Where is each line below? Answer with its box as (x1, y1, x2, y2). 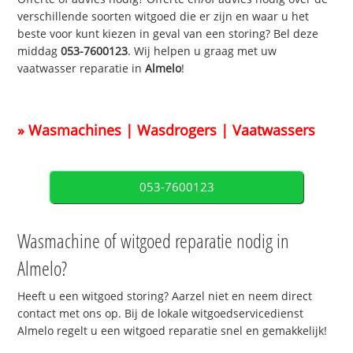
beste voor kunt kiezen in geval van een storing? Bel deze (17, 26, 319, 42)
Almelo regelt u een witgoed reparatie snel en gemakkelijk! (17, 322, 328, 338)
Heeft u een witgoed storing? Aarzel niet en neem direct (17, 288, 313, 303)
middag (17, 43, 61, 59)
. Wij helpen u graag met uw (128, 43, 277, 59)
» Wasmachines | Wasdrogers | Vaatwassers (17, 120, 316, 139)
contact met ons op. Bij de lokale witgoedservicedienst (17, 305, 304, 321)
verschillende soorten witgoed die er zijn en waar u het (17, 9, 310, 24)
